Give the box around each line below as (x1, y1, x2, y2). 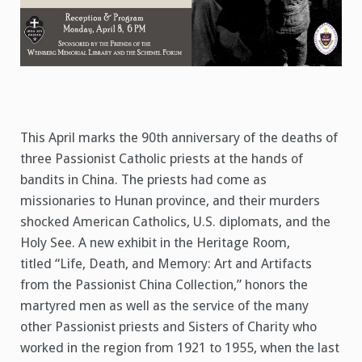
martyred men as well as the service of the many (20, 297, 309, 314)
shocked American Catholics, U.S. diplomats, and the (20, 213, 330, 229)
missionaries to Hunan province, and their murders (20, 192, 320, 208)
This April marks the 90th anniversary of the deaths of (20, 129, 338, 145)
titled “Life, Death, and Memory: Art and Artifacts (20, 255, 312, 271)
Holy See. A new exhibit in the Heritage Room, (20, 234, 290, 250)
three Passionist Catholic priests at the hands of (20, 150, 303, 166)
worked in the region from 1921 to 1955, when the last (20, 339, 339, 356)
